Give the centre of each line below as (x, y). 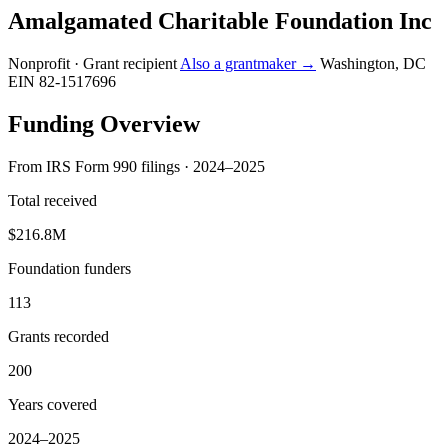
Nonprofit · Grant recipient (92, 63)
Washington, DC (373, 63)
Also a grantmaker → (248, 63)
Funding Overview (104, 123)
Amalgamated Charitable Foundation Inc (220, 20)
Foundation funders (69, 268)
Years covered (52, 404)
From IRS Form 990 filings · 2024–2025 (136, 166)
